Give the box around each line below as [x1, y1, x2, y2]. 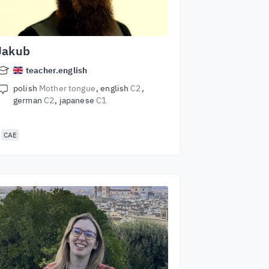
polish [13, 83, 39, 94]
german [13, 95, 44, 106]
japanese [59, 95, 96, 106]
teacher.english [26, 65, 88, 76]
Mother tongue [38, 83, 95, 94]
